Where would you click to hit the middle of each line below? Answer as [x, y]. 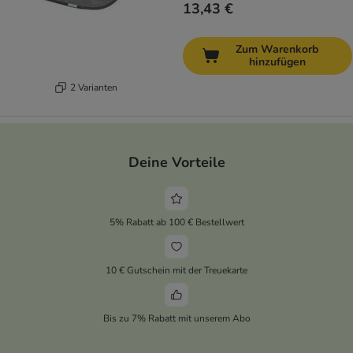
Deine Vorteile [176, 162]
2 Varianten [93, 87]
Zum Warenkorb [277, 50]
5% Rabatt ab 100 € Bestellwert [176, 222]
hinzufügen [277, 62]
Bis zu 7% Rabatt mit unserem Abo [176, 318]
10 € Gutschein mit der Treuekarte [176, 270]
